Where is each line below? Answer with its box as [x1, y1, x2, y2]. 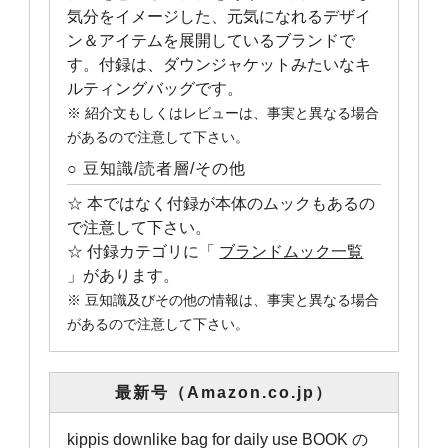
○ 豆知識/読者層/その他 [67, 160, 247, 177]
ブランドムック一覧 [219, 243, 364, 260]
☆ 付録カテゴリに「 [67, 243, 220, 260]
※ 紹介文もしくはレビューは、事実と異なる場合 [67, 105, 380, 121]
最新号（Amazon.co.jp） [115, 384, 333, 401]
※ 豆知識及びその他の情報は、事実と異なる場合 [67, 292, 380, 308]
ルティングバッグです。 [67, 80, 244, 97]
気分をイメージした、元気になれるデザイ [67, 8, 372, 25]
